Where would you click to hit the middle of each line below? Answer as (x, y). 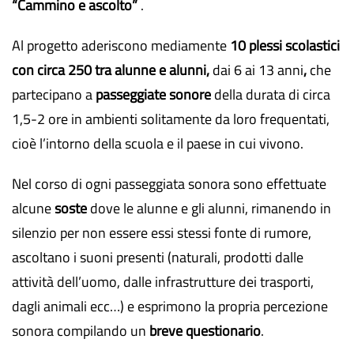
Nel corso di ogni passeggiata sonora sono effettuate (169, 184)
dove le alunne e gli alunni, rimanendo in (209, 208)
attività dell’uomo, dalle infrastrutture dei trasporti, (163, 282)
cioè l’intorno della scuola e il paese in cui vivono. (158, 143)
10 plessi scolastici (285, 45)
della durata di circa (271, 94)
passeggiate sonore (153, 94)
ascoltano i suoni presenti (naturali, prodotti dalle (158, 257)
